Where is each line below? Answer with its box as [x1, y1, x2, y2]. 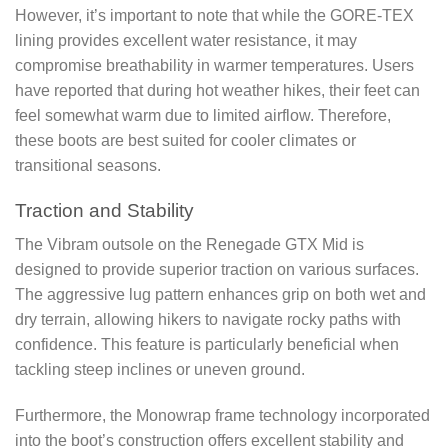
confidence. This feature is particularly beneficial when [15, 336, 399, 354]
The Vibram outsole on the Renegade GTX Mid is [15, 236, 364, 254]
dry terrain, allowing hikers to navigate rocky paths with [15, 311, 401, 329]
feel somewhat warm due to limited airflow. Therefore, [15, 106, 391, 124]
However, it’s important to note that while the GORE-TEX [15, 6, 414, 24]
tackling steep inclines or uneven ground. [15, 361, 305, 379]
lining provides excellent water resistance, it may [15, 31, 357, 49]
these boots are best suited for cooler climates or [15, 131, 356, 149]
